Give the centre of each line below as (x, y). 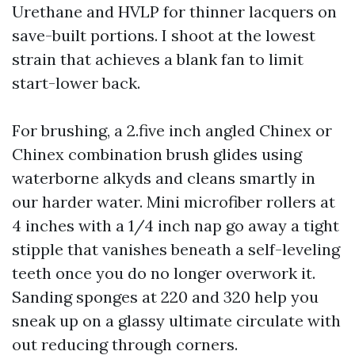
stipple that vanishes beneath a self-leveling (176, 249)
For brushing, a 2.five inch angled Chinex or (172, 130)
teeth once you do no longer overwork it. (164, 273)
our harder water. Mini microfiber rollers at (174, 202)
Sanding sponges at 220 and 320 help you (165, 297)
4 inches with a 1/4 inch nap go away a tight (176, 225)
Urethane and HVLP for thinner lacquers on (174, 11)
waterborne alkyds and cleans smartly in (164, 178)
